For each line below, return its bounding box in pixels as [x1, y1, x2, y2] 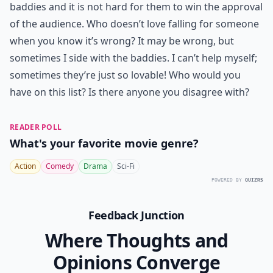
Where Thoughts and [44, 228, 229, 253]
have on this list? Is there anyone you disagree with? [10, 85, 249, 99]
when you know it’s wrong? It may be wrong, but [10, 34, 234, 48]
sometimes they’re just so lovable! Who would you [10, 68, 241, 82]
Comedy [46, 161, 74, 171]
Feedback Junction [88, 208, 185, 222]
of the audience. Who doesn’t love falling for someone [10, 17, 259, 30]
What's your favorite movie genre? [10, 136, 199, 151]
